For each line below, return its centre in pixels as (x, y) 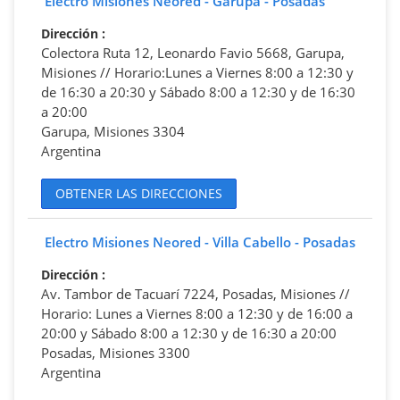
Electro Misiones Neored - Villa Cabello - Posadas (200, 242)
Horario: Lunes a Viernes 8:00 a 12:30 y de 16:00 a (197, 313)
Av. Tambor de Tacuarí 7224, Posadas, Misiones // (196, 293)
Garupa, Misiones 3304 (113, 131)
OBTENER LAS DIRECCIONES (139, 194)
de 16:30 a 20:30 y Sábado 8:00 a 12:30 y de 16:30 (198, 92)
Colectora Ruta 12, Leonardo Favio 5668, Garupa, (193, 52)
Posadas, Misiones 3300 (116, 352)
